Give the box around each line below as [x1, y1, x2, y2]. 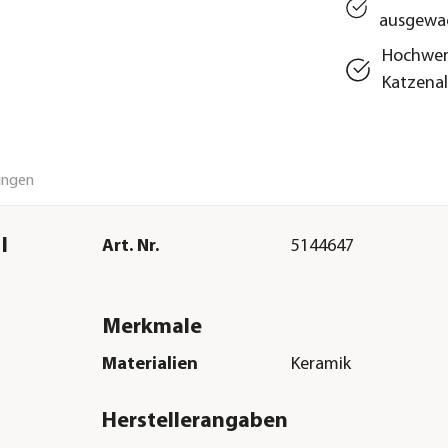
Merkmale [101, 315, 202, 339]
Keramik [291, 355, 352, 375]
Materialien [101, 355, 198, 375]
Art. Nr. [101, 236, 159, 256]
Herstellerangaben [101, 410, 288, 434]
